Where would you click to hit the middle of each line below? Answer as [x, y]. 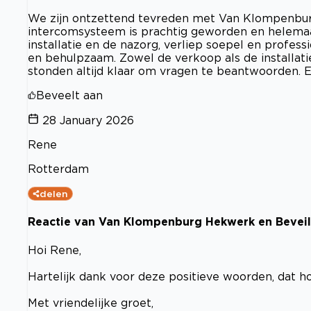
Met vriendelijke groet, [91, 302]
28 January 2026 [88, 120]
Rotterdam [58, 169]
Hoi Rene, [54, 250]
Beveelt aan [69, 95]
